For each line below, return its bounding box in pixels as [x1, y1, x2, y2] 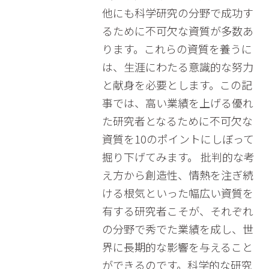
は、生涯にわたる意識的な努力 [101, 59, 253, 74]
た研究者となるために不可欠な [101, 113, 253, 128]
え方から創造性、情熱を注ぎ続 [101, 167, 253, 183]
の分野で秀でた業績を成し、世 [101, 221, 253, 237]
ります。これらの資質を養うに [101, 41, 252, 56]
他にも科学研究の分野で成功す [101, 5, 253, 20]
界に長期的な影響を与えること [101, 239, 253, 255]
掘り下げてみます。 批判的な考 [101, 149, 255, 165]
